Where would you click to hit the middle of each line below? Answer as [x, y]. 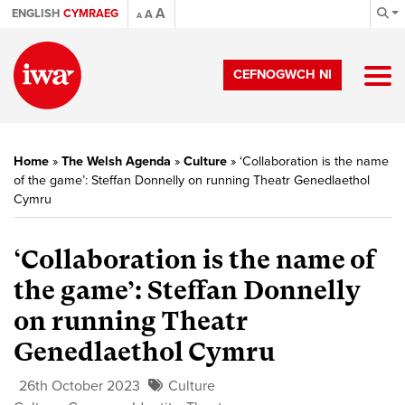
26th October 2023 [80, 386]
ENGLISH [36, 14]
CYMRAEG [91, 14]
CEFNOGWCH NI [283, 75]
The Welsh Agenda [116, 161]
